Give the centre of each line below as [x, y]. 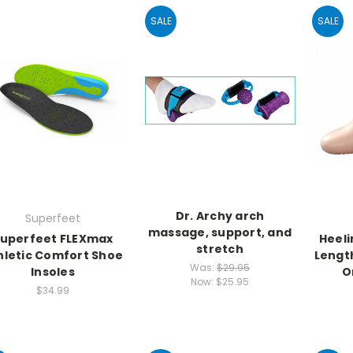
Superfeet [53, 219]
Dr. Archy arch [220, 216]
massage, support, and [220, 233]
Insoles [53, 272]
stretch [220, 249]
